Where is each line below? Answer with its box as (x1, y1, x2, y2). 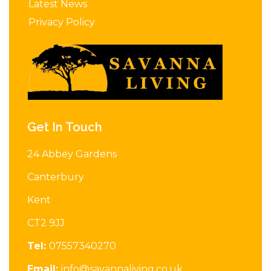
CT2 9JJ (27, 217, 65, 229)
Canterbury (27, 171, 84, 183)
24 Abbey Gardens (27, 148, 117, 160)
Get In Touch (27, 120, 102, 135)
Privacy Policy (28, 16, 95, 28)
